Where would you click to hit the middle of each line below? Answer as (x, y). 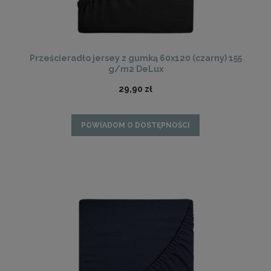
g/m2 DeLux (135, 69)
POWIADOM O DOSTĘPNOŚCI (135, 125)
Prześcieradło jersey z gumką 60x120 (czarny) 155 (135, 58)
